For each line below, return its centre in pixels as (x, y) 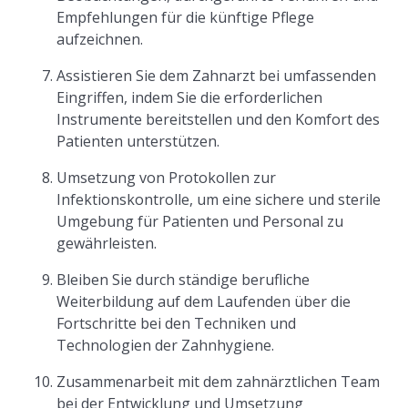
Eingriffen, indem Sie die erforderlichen (190, 97)
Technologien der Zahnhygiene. (166, 345)
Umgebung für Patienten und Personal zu (200, 221)
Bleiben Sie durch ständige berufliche (184, 280)
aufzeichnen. (100, 39)
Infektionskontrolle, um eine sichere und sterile (219, 199)
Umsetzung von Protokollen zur (167, 178)
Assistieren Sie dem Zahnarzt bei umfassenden (217, 76)
